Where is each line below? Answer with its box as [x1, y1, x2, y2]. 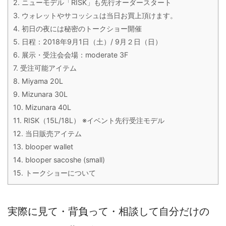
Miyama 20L [20, 76, 63, 85]
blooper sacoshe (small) [23, 155, 105, 164]
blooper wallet [23, 142, 73, 151]
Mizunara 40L [23, 102, 71, 111]
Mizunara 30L [20, 89, 68, 98]
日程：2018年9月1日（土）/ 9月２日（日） [20, 37, 162, 46]
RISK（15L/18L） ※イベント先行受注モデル [22, 116, 164, 125]
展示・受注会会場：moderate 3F [20, 50, 128, 59]
